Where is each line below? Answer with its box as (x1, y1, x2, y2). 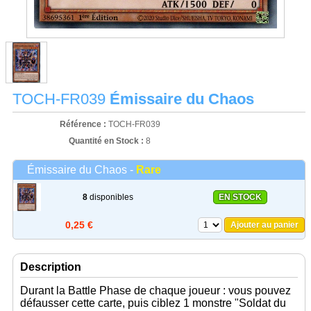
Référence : (59, 119, 108, 130)
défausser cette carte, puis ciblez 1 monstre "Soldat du (20, 297, 286, 310)
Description (20, 261, 81, 274)
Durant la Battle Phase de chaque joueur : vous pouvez (20, 285, 291, 297)
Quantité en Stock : (69, 136, 144, 146)
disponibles (87, 192, 133, 203)
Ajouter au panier (230, 220, 299, 230)
